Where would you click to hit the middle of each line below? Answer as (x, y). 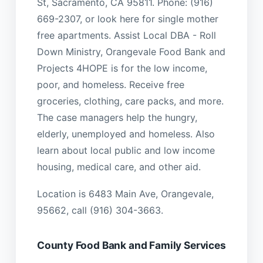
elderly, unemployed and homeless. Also (126, 134)
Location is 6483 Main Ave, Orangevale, (125, 194)
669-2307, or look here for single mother (127, 18)
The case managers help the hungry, (117, 117)
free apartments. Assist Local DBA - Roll (126, 35)
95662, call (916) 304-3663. (100, 210)
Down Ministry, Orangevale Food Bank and (131, 51)
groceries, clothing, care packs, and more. (130, 101)
